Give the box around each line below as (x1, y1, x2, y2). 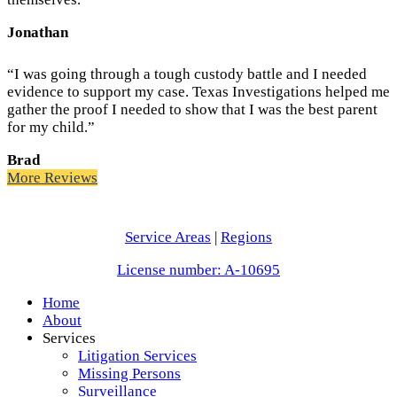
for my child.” (7, 118, 95, 136)
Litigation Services (78, 346, 197, 364)
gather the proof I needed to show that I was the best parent (7, 100, 378, 118)
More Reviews (7, 168, 97, 186)
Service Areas (125, 228, 211, 245)
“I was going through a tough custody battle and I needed (7, 65, 367, 82)
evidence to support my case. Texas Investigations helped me (7, 82, 390, 100)
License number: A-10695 (117, 261, 280, 278)
